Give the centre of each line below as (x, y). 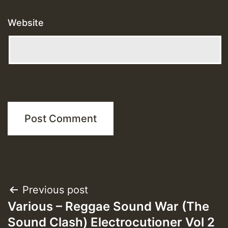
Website (26, 23)
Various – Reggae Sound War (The (108, 207)
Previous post (55, 190)
